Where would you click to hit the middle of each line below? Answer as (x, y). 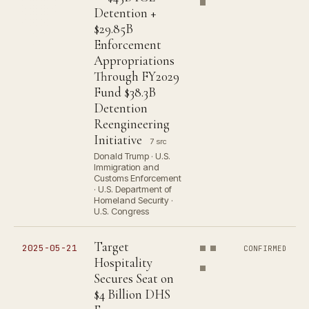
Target (111, 247)
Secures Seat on (134, 278)
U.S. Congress (121, 211)
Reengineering (132, 124)
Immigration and (127, 167)
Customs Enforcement (138, 178)
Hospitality (123, 262)
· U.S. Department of (133, 189)
